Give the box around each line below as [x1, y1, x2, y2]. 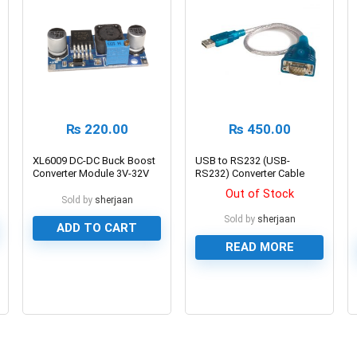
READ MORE [225, 239, 294, 254]
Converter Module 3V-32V [33, 167, 150, 179]
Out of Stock [225, 186, 294, 201]
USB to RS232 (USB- [195, 154, 291, 167]
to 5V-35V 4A [33, 179, 92, 192]
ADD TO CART [57, 220, 138, 235]
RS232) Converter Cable [195, 167, 305, 179]
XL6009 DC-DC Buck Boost [33, 154, 156, 167]
